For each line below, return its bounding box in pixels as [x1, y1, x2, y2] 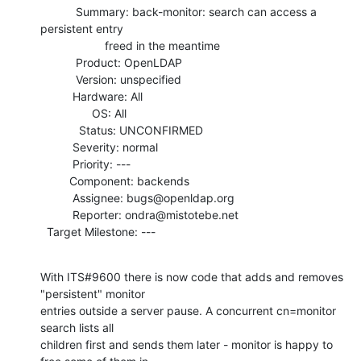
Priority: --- [40, 156, 73, 171]
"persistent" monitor [40, 286, 145, 301]
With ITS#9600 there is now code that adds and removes [40, 269, 343, 284]
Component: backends [40, 173, 69, 188]
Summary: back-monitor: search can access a [40, 4, 76, 19]
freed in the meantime [40, 38, 105, 52]
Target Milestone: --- [47, 224, 156, 239]
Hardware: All [40, 89, 73, 103]
